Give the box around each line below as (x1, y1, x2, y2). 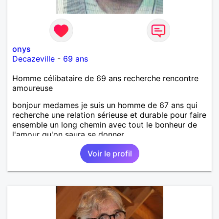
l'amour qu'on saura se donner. (12, 129, 126, 139)
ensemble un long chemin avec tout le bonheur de (12, 119, 197, 130)
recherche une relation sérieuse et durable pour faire (12, 109, 206, 120)
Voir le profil (87, 148, 132, 158)
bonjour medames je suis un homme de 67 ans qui (12, 100, 197, 110)
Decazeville (12, 53, 55, 64)
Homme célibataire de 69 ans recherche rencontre (12, 73, 198, 83)
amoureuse (12, 83, 53, 93)
